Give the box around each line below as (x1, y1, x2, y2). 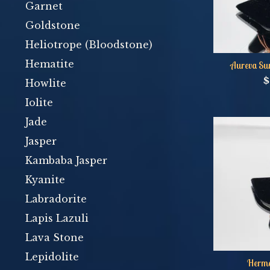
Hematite (25, 58, 74, 70)
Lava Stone (25, 231, 84, 243)
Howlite (25, 77, 66, 89)
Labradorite (25, 193, 87, 205)
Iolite (25, 96, 53, 108)
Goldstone (25, 19, 80, 31)
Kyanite (25, 174, 65, 186)
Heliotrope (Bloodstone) (25, 39, 152, 51)
